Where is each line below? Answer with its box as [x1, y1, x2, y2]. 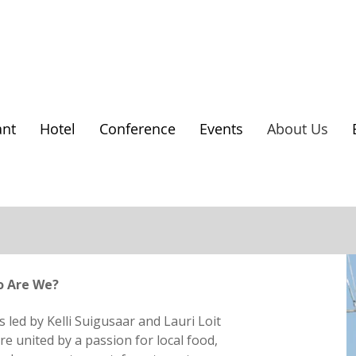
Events [199, 119, 243, 138]
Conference [99, 119, 176, 138]
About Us [267, 119, 328, 138]
